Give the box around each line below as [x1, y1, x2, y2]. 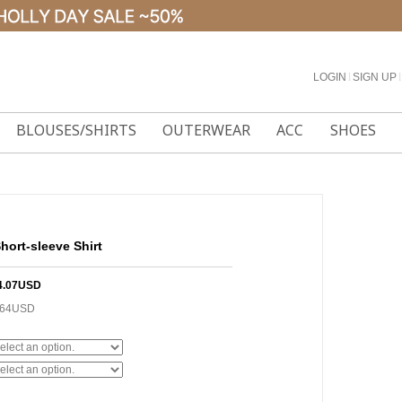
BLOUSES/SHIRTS [15, 120, 136, 140]
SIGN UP [353, 71, 397, 83]
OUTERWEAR [162, 120, 251, 140]
